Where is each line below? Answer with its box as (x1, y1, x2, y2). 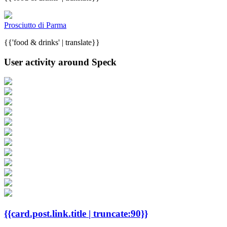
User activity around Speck (4, 56, 117, 67)
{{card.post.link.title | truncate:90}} (4, 208, 148, 219)
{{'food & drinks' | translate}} (4, 38, 100, 47)
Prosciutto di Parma (4, 21, 66, 30)
